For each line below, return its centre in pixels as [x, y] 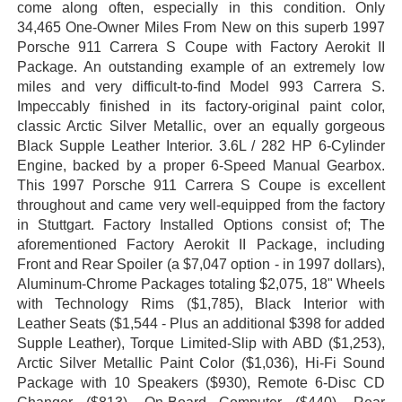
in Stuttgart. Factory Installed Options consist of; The [201, 225]
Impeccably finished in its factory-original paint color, [201, 107]
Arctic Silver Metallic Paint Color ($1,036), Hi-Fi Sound [201, 363]
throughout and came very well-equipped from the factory [201, 205]
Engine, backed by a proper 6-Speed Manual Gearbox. [201, 166]
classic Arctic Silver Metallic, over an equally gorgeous [201, 127]
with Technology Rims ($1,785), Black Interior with [201, 304]
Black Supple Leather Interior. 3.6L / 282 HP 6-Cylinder [201, 146]
